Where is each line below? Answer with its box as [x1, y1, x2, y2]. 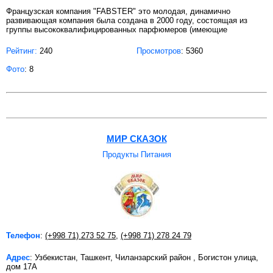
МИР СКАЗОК [106, 133, 167, 144]
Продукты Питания [102, 150, 171, 160]
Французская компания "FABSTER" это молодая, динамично [6, 7, 230, 16]
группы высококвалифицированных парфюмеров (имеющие [6, 25, 227, 35]
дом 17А [6, 262, 37, 272]
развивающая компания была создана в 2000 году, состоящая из [6, 16, 247, 26]
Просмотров [136, 46, 181, 56]
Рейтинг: [6, 46, 37, 56]
